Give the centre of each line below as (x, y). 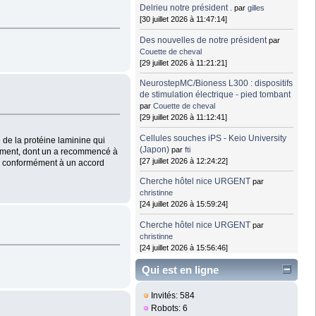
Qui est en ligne (180, 270)
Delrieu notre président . (186, 8)
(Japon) (155, 149)
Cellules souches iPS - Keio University (213, 138)
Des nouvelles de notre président (203, 40)
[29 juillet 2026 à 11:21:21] (184, 62)
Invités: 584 (172, 296)
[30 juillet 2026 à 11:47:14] (184, 19)
